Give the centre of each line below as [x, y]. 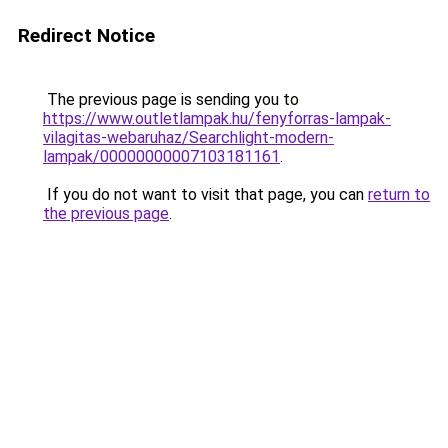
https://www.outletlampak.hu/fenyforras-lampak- [217, 118]
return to [399, 194]
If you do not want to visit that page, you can [205, 194]
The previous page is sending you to [171, 99]
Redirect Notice [86, 35]
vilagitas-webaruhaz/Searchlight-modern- [188, 137]
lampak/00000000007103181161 [161, 156]
